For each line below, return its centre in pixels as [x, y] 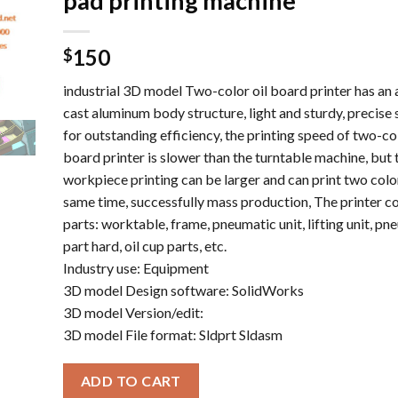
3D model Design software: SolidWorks [183, 290]
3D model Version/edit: [133, 312]
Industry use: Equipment [135, 267]
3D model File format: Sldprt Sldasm [172, 334]
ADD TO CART [131, 381]
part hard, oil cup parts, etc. [144, 245]
